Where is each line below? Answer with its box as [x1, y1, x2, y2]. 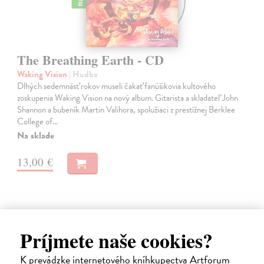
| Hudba [69, 67, 98, 81]
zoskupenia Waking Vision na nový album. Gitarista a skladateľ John [17, 91, 239, 104]
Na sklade [17, 128, 55, 143]
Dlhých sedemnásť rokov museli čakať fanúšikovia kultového [17, 79, 216, 93]
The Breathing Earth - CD [17, 49, 164, 70]
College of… [17, 114, 58, 128]
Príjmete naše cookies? [19, 225, 213, 255]
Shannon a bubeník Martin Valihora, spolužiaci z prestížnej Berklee [17, 103, 236, 116]
